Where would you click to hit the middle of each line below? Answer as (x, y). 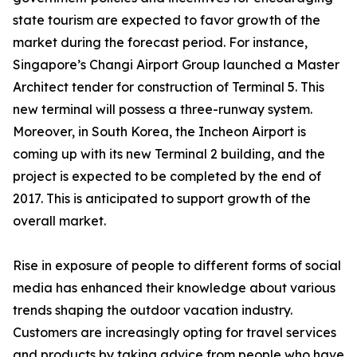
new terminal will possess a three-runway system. (163, 110)
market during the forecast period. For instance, (160, 43)
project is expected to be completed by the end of (167, 177)
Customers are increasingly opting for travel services (175, 333)
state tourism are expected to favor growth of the (167, 20)
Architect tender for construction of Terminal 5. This (169, 87)
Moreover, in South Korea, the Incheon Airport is (159, 132)
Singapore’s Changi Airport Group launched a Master (176, 65)
